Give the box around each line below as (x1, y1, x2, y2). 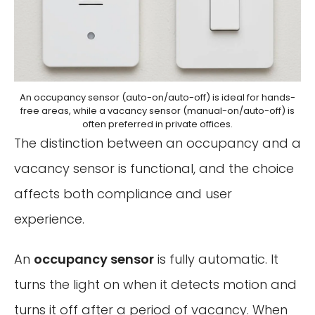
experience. (14, 210, 84, 228)
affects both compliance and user (14, 184, 232, 202)
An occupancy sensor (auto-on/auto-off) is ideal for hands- (20, 90, 295, 104)
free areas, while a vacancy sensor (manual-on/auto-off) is (20, 103, 295, 117)
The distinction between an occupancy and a (14, 134, 301, 152)
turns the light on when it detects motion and (14, 276, 297, 294)
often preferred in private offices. (82, 117, 233, 131)
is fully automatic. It (154, 250, 278, 269)
